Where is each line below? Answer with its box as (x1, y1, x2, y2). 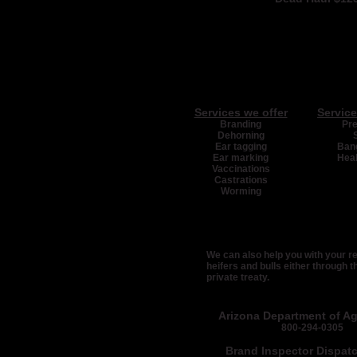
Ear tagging (214, 141, 267, 152)
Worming (220, 186, 261, 197)
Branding (220, 119, 261, 130)
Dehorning (217, 130, 265, 141)
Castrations (214, 175, 268, 186)
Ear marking (213, 152, 269, 163)
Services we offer (194, 106, 288, 119)
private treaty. (206, 272, 269, 283)
